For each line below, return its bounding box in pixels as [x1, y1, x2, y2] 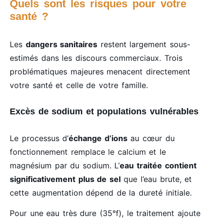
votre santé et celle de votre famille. [10, 80, 148, 90]
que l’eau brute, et [120, 174, 192, 184]
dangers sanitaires [25, 39, 98, 49]
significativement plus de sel [10, 174, 121, 184]
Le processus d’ [10, 133, 69, 143]
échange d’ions [69, 133, 127, 143]
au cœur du [127, 133, 175, 143]
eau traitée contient [120, 160, 197, 170]
